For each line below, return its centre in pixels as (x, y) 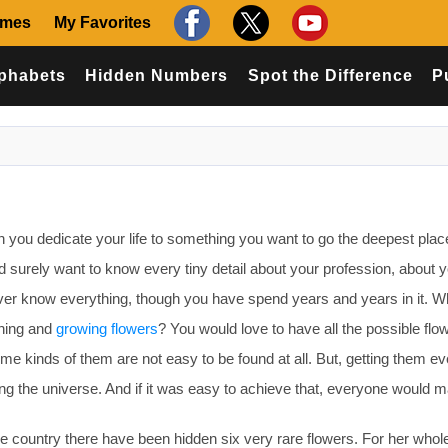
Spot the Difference (330, 75)
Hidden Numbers (157, 75)
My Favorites (102, 22)
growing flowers (107, 328)
